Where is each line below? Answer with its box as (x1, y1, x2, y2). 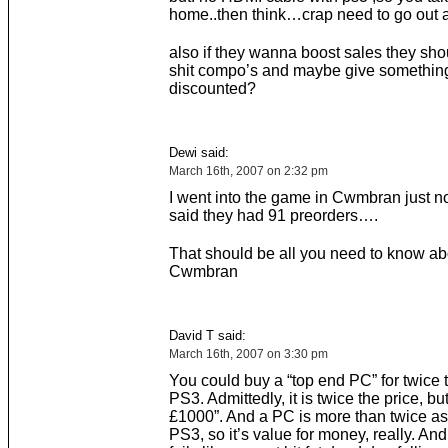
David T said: (168, 328, 246, 343)
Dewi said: (168, 145, 229, 160)
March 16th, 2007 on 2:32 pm (168, 164, 328, 178)
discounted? (168, 80, 256, 97)
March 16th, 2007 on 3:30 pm (168, 347, 328, 361)
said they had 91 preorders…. (168, 207, 378, 224)
